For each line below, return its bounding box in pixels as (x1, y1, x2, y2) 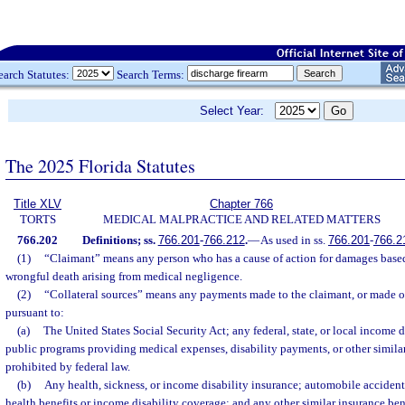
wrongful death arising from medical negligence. (5, 269, 242, 283)
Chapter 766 (210, 197, 273, 211)
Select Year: (200, 104, 275, 118)
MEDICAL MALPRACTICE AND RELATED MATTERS (102, 212, 381, 226)
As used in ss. (259, 233, 328, 247)
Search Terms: (114, 67, 187, 81)
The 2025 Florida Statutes (5, 153, 195, 178)
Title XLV (14, 197, 61, 211)
